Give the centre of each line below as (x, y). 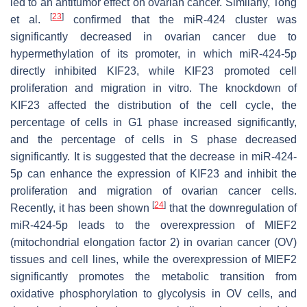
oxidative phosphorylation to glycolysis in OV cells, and (153, 294)
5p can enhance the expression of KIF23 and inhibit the (153, 174)
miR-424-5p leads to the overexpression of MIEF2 (153, 225)
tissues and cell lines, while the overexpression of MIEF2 (153, 260)
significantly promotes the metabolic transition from (153, 277)
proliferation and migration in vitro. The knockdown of (153, 88)
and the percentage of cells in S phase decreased (153, 140)
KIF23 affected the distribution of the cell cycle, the (153, 106)
